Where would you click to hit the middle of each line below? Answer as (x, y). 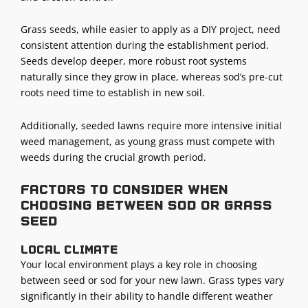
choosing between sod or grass (146, 205)
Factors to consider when (124, 189)
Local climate (69, 250)
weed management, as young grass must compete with (148, 141)
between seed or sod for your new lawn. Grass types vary (152, 280)
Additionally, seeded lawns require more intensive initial (151, 125)
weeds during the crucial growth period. (113, 157)
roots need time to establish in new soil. (113, 93)
